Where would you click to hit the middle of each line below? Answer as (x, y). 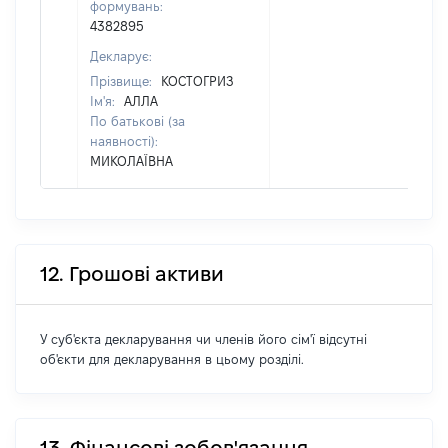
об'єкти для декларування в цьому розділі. (172, 359)
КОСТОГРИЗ (197, 81)
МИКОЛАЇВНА (131, 161)
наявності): (124, 141)
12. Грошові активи (132, 274)
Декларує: (121, 56)
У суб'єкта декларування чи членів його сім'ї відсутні (203, 339)
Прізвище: (123, 81)
